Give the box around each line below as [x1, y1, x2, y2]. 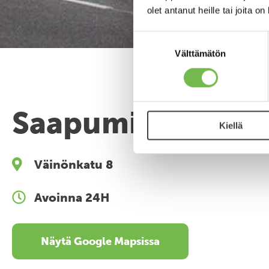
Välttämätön [175, 48, 226, 59]
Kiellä [219, 120, 243, 131]
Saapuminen [12, 105, 193, 141]
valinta [133, 47, 159, 58]
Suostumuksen [133, 32, 193, 43]
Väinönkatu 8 [34, 157, 113, 172]
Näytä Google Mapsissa [41, 235, 160, 248]
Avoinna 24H [34, 190, 110, 205]
